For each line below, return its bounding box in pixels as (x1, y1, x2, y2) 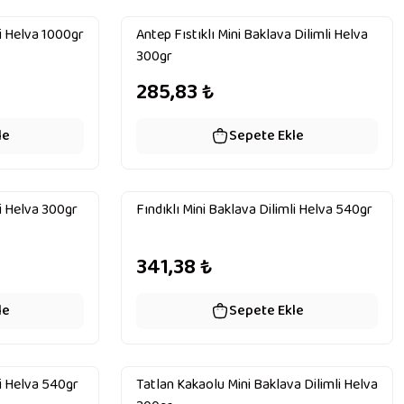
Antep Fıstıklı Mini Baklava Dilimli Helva (136, 23, 368, 46)
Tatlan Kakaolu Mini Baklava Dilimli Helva (136, 373, 378, 396)
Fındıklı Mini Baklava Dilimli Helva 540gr (136, 198, 372, 221)
